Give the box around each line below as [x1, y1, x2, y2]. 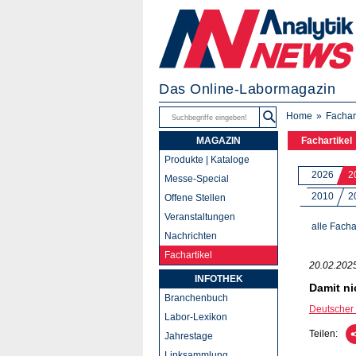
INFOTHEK [194, 273, 243, 284]
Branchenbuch [164, 292, 228, 304]
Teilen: [309, 328, 338, 340]
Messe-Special [164, 173, 229, 184]
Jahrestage [164, 331, 213, 342]
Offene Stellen [164, 192, 226, 203]
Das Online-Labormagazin [159, 81, 336, 97]
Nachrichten [164, 230, 217, 242]
